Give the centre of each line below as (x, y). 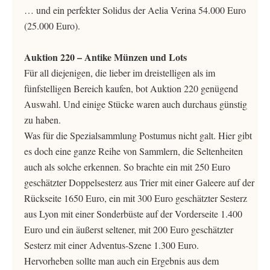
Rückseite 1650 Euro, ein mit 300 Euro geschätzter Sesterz (136, 198)
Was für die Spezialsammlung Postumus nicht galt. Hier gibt (138, 135)
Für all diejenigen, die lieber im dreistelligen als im (120, 73)
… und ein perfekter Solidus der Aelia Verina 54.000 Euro (135, 10)
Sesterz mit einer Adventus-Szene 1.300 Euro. (111, 245)
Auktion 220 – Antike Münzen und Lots (105, 57)
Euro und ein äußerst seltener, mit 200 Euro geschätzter (129, 229)
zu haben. (42, 120)
